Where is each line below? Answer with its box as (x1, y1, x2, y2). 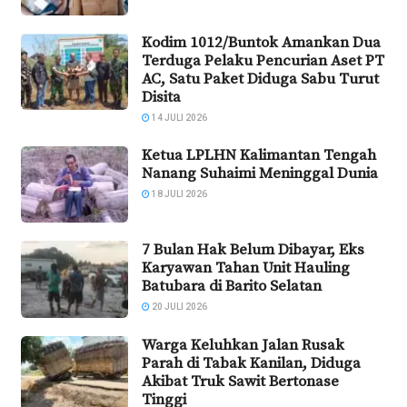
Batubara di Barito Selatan (142, 276, 322, 297)
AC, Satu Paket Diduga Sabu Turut (142, 68, 379, 89)
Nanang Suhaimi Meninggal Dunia (142, 163, 378, 184)
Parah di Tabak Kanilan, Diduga (142, 352, 361, 373)
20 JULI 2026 (150, 302, 207, 313)
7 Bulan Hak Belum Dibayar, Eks (142, 240, 364, 261)
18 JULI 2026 (150, 188, 207, 199)
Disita (142, 86, 181, 107)
